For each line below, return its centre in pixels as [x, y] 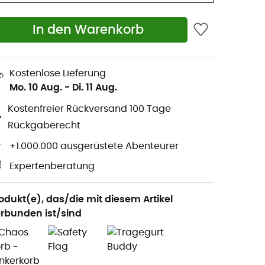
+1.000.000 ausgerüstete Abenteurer [94, 146]
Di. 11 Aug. [95, 87]
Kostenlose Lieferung [58, 73]
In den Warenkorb [88, 30]
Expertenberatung [52, 167]
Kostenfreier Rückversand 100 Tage [89, 109]
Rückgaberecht [44, 126]
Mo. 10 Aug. [36, 87]
